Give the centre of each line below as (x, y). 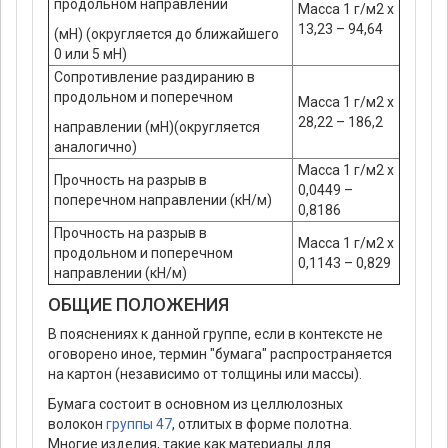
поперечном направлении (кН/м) (163, 200)
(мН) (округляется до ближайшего (166, 34)
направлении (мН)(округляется (157, 127)
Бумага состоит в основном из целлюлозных (195, 404)
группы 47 (139, 424)
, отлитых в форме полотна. (262, 424)
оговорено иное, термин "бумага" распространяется (220, 354)
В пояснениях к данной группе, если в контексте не (215, 334)
